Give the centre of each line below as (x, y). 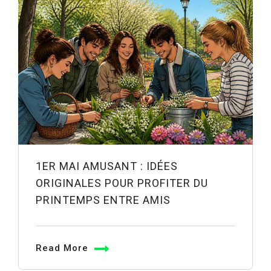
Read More (62, 248)
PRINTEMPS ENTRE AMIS (103, 200)
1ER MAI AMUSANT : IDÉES (107, 166)
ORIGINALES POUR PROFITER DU (122, 183)
